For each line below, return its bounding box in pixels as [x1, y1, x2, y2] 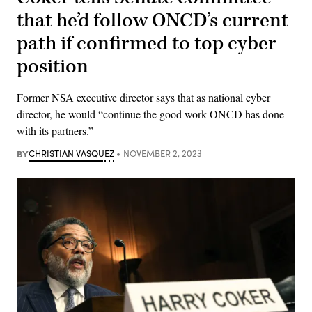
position [17, 53, 88, 79]
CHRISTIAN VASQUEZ [29, 146, 114, 159]
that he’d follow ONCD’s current [17, 7, 288, 33]
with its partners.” [17, 123, 93, 138]
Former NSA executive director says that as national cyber [17, 89, 270, 104]
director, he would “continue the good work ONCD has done [17, 106, 284, 121]
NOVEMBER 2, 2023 [123, 146, 202, 159]
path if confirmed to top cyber [17, 30, 276, 56]
